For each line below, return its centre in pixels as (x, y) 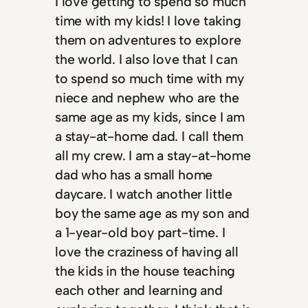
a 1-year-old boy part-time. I (140, 232)
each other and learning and (139, 290)
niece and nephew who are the (147, 97)
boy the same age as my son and (153, 213)
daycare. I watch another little (144, 194)
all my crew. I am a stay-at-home (153, 155)
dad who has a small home (134, 174)
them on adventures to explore (148, 40)
